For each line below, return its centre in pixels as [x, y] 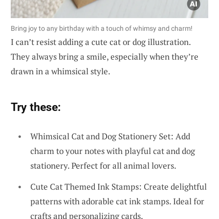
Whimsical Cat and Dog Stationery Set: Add [110, 136]
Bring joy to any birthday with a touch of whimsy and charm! [102, 28]
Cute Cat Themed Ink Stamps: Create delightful [119, 187]
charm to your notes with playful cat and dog [113, 151]
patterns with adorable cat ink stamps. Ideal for [117, 201]
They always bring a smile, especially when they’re [105, 56]
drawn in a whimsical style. [61, 71]
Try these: [36, 107]
